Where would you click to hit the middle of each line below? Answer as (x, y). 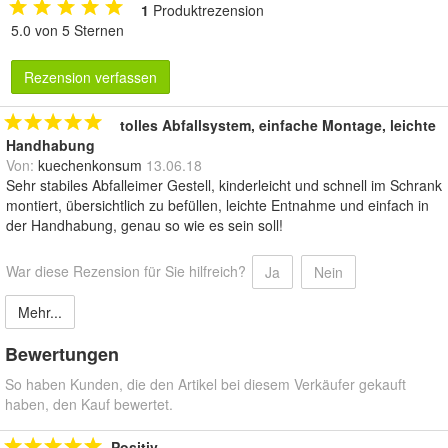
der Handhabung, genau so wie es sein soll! (144, 224)
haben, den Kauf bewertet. (89, 403)
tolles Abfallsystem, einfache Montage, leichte (278, 124)
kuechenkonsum (90, 164)
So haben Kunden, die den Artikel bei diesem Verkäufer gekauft (205, 383)
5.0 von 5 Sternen (67, 29)
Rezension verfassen (90, 76)
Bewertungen (62, 353)
